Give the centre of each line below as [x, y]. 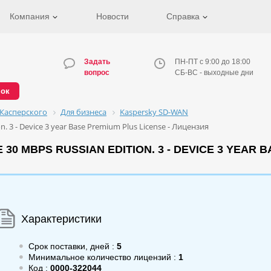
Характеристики [61, 219]
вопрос [97, 73]
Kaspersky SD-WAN [154, 112]
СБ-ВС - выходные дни [214, 73]
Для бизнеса [83, 112]
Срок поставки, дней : [71, 246]
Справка [184, 16]
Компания [31, 16]
